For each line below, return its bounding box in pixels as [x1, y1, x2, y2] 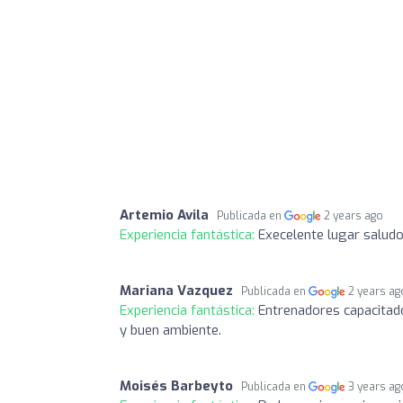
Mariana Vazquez [120, 281, 233, 300]
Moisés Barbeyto [120, 376, 233, 395]
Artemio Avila [120, 205, 209, 224]
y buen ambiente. [120, 320, 221, 339]
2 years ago [324, 208, 384, 223]
